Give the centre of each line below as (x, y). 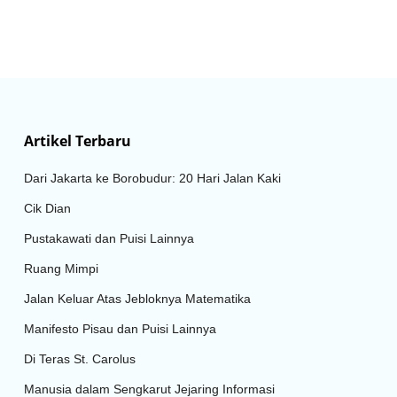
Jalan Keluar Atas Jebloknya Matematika (138, 298)
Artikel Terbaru (78, 140)
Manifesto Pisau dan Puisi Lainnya (121, 328)
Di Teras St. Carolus (80, 358)
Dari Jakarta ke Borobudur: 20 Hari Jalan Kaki (153, 178)
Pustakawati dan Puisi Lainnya (109, 238)
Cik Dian (48, 208)
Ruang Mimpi (62, 268)
